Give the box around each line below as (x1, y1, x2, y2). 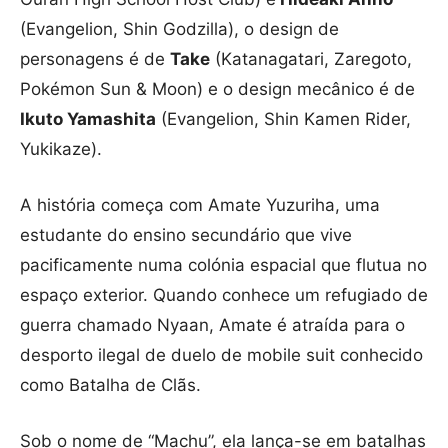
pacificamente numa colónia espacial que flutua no (20, 255, 427, 276)
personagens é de (20, 49, 170, 70)
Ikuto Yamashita (20, 109, 156, 130)
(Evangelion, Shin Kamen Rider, (156, 109, 411, 130)
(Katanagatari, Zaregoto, (210, 49, 412, 70)
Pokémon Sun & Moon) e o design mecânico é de (20, 79, 415, 100)
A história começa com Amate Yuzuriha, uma (20, 195, 380, 216)
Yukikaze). (20, 139, 102, 160)
